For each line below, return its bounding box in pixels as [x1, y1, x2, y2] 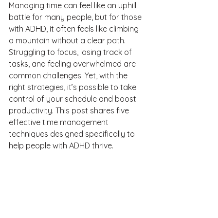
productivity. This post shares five [9, 106, 131, 115]
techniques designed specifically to [9, 129, 137, 139]
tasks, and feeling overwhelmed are [9, 59, 138, 69]
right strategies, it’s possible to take [9, 82, 138, 92]
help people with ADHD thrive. [9, 141, 113, 150]
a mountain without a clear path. [9, 36, 127, 45]
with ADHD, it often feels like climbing [9, 24, 141, 34]
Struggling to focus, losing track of [9, 47, 134, 57]
